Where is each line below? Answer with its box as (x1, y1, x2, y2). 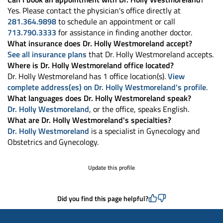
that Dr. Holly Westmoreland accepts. (87, 48, 214, 60)
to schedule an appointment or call (56, 15, 175, 27)
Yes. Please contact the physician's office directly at (7, 4, 181, 16)
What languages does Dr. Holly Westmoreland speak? (7, 92, 191, 104)
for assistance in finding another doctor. (56, 26, 192, 38)
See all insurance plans (7, 48, 87, 60)
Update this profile (88, 163, 135, 172)
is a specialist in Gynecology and (89, 125, 200, 137)
